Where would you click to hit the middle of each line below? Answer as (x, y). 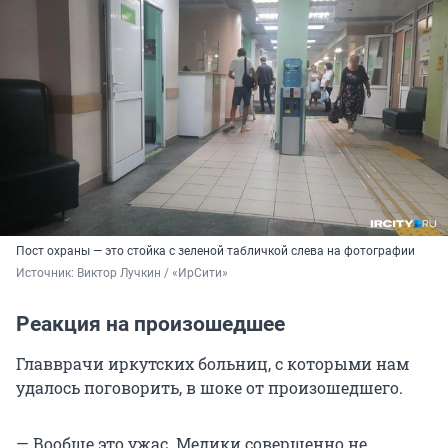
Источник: (46, 273)
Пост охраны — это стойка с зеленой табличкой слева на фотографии (215, 251)
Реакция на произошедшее (150, 324)
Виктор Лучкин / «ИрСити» (152, 273)
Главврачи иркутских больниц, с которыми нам (212, 364)
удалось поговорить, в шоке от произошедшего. (209, 388)
